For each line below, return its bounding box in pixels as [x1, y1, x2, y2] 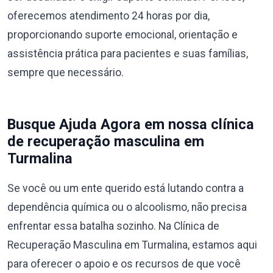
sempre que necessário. [7, 66, 124, 79]
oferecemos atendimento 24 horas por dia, [7, 9, 210, 22]
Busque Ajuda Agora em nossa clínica [7, 115, 254, 133]
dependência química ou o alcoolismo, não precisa [7, 200, 247, 213]
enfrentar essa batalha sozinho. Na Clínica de [7, 219, 219, 232]
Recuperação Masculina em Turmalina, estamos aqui [7, 238, 257, 251]
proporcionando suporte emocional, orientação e [7, 28, 238, 41]
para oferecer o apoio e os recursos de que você [7, 257, 241, 270]
